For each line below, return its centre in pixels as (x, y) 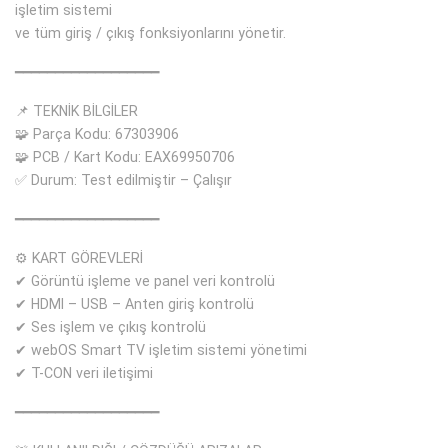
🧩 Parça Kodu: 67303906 (97, 134)
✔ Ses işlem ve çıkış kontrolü (110, 327)
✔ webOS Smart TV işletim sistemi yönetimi (161, 350)
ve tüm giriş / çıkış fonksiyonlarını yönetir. (150, 33)
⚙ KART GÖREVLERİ (79, 258)
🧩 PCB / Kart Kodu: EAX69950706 (125, 157)
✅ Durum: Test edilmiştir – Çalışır (123, 180)
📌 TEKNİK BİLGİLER (76, 111)
